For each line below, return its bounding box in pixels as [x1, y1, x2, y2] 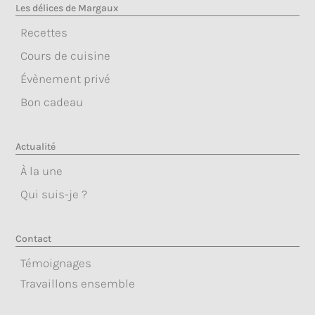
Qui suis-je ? [20, 186, 88, 201]
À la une [20, 163, 63, 178]
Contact [15, 232, 52, 245]
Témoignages [20, 255, 92, 270]
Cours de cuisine [20, 48, 111, 63]
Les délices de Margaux [15, 1, 119, 14]
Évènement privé [20, 71, 111, 86]
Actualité [15, 140, 56, 153]
